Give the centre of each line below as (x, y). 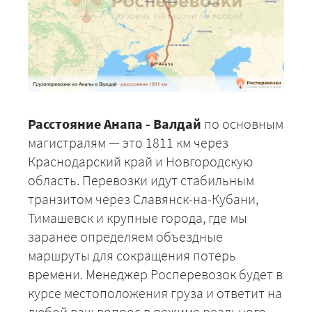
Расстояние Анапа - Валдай (115, 123)
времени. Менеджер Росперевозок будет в (155, 274)
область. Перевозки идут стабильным (141, 180)
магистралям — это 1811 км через (128, 142)
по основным (242, 123)
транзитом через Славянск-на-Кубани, (143, 198)
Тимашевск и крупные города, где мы (138, 217)
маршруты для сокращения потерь (132, 255)
